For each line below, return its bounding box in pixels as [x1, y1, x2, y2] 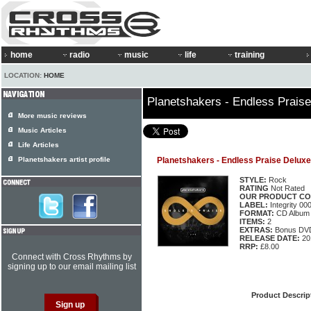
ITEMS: [239, 217, 265, 226]
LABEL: [239, 201, 268, 209]
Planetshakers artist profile [18, 155, 110, 163]
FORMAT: [239, 209, 274, 217]
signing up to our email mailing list [7, 262, 136, 271]
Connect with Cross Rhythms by [11, 252, 132, 262]
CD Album [274, 209, 310, 217]
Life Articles [18, 141, 59, 149]
